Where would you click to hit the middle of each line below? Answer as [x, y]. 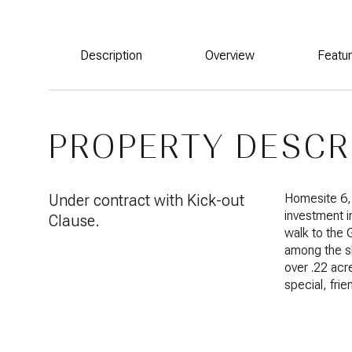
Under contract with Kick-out [147, 200]
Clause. [74, 221]
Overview [230, 55]
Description [111, 55]
